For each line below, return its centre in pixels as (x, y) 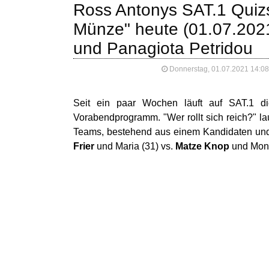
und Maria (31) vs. (135, 146)
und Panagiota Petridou (163, 48)
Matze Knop (202, 146)
